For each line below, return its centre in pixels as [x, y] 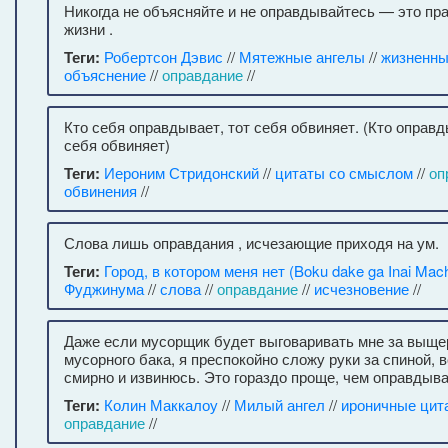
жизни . [88, 28]
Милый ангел [279, 404]
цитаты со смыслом [344, 172]
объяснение [105, 74]
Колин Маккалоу [161, 404]
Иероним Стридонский [181, 172]
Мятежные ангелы [302, 56]
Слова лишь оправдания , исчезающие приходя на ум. [251, 242]
